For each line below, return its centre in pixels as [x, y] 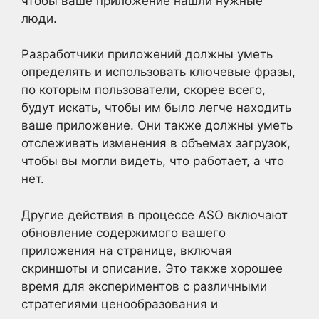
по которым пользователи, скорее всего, [143, 90]
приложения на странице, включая [127, 250]
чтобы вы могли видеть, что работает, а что [153, 161]
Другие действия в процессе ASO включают [155, 215]
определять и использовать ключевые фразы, [158, 72]
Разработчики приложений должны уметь [147, 54]
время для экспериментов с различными [144, 286]
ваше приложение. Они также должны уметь [157, 125]
